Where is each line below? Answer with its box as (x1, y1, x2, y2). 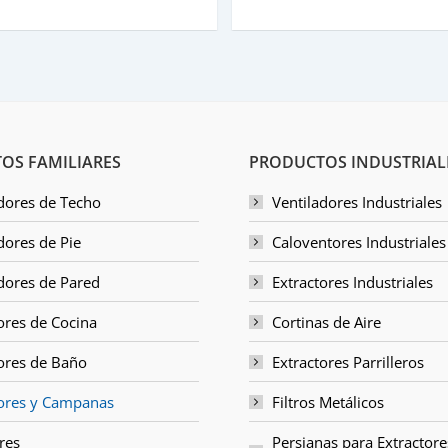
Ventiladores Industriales (272, 192, 442, 213)
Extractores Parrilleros (272, 352, 424, 373)
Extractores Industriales (272, 272, 433, 293)
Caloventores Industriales (272, 232, 446, 253)
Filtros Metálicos (272, 392, 384, 413)
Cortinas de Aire (272, 312, 381, 333)
